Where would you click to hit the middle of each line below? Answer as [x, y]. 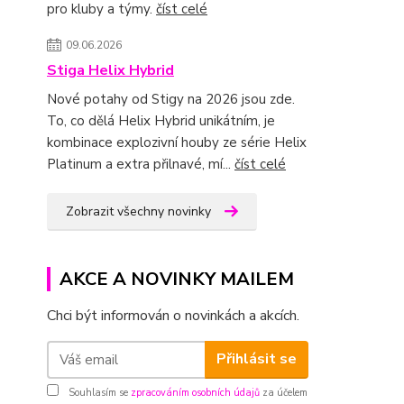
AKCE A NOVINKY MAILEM [177, 279]
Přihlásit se [256, 359]
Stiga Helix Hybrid [110, 70]
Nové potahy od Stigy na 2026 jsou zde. [171, 99]
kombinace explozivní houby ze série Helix [177, 142]
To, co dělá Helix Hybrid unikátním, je [161, 120]
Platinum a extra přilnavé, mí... [141, 164]
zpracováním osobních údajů [195, 392]
